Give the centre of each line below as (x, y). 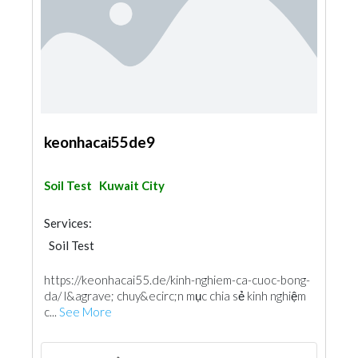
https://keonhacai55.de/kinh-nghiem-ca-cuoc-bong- (177, 280)
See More (86, 312)
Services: (68, 223)
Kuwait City (132, 185)
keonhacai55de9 (99, 142)
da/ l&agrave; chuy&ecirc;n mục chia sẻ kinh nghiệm (175, 296)
